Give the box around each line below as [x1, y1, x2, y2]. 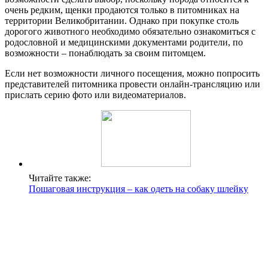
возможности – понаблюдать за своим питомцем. [5, 48, 206, 59]
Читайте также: [29, 173, 91, 184]
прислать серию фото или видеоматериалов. [5, 90, 186, 100]
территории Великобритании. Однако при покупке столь [5, 16, 239, 26]
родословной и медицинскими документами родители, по [5, 37, 243, 48]
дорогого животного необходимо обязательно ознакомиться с [5, 26, 255, 37]
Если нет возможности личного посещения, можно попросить [5, 68, 260, 79]
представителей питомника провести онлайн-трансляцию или [5, 79, 260, 90]
